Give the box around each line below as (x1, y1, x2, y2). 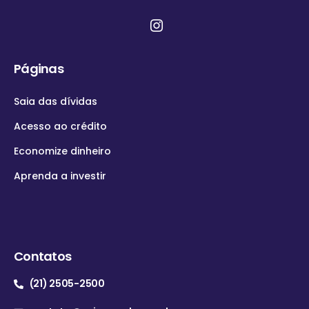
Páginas (14, 60, 63, 77)
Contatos (14, 248, 72, 265)
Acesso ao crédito (14, 119, 107, 133)
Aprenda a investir (14, 169, 106, 183)
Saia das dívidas (14, 94, 97, 108)
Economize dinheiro (14, 144, 111, 158)
